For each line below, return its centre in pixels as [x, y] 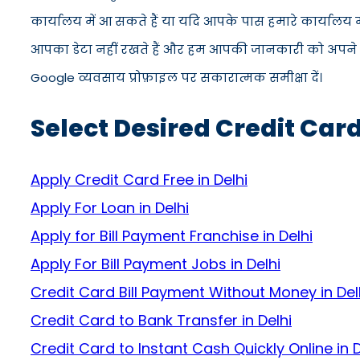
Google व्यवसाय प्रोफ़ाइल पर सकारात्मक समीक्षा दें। [176, 78]
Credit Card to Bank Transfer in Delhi [161, 320]
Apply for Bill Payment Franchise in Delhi [172, 236]
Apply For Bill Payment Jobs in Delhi [155, 264]
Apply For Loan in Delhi [110, 208]
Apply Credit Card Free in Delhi [139, 180]
